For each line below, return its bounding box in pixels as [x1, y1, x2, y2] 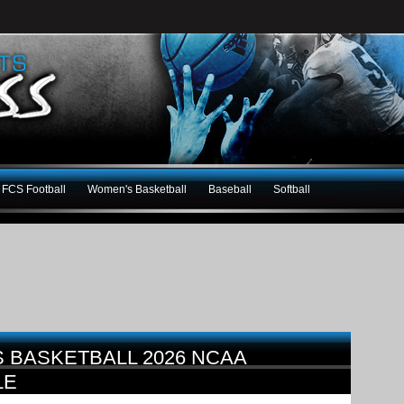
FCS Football [2, 182, 66, 196]
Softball [273, 182, 310, 196]
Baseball [208, 182, 252, 196]
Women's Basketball [87, 182, 187, 196]
